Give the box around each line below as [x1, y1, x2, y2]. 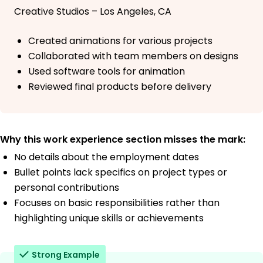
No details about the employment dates [14, 150, 199, 164]
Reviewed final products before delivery [28, 80, 211, 94]
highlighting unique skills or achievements [14, 211, 204, 225]
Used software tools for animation [28, 65, 185, 79]
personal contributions [14, 181, 119, 195]
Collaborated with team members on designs [28, 49, 238, 63]
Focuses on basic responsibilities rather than [14, 196, 220, 210]
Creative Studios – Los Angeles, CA [14, 5, 171, 19]
